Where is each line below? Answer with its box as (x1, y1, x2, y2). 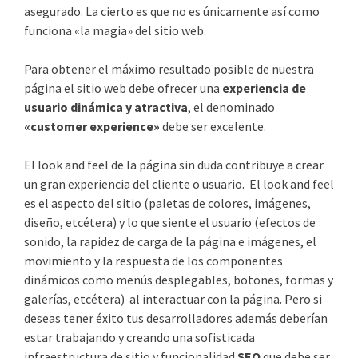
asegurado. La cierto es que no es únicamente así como (24, 2, 320, 19)
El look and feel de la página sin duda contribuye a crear (24, 156, 324, 173)
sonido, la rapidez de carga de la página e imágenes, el (24, 233, 316, 249)
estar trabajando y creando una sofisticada (24, 328, 255, 345)
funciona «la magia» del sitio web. (24, 22, 206, 38)
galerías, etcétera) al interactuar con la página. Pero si (24, 290, 322, 307)
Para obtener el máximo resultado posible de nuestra (24, 60, 314, 77)
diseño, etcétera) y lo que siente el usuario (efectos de (24, 213, 316, 230)
